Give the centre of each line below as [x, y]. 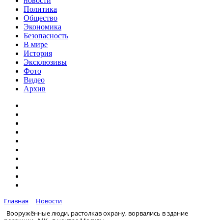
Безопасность [46, 36]
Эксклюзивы [45, 62]
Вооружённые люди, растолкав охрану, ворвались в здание [97, 213]
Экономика [42, 27]
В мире [36, 44]
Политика [40, 9]
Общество [41, 18]
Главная [16, 201]
